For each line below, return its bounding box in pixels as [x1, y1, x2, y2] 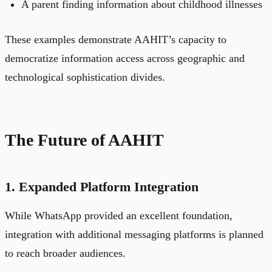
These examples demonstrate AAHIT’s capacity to [5, 33, 226, 46]
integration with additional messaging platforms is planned [5, 228, 263, 241]
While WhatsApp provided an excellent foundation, [5, 209, 233, 222]
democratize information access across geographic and [5, 52, 245, 65]
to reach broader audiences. [5, 247, 126, 260]
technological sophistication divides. [5, 71, 165, 84]
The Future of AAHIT [5, 131, 164, 150]
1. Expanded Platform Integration [5, 179, 199, 195]
